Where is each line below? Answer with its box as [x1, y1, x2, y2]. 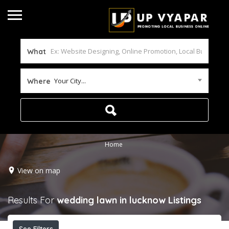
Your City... [54, 76, 86, 85]
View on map [17, 165, 60, 175]
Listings [168, 194, 201, 206]
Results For [8, 194, 57, 206]
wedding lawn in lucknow [57, 194, 166, 206]
